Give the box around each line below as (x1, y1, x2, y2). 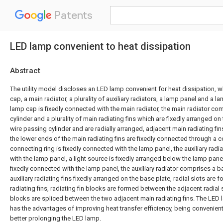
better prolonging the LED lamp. (10, 215, 101, 222)
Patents (52, 8, 93, 22)
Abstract (10, 66, 40, 75)
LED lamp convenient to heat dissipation (10, 40, 191, 52)
